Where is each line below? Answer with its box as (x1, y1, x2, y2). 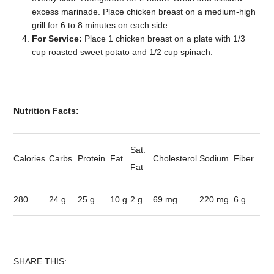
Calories (13, 153, 46, 163)
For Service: (32, 33, 83, 43)
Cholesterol (153, 153, 198, 163)
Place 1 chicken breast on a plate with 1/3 (82, 33, 246, 43)
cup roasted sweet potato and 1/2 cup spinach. (32, 46, 213, 57)
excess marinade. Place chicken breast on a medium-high (32, 6, 256, 17)
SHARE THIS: (13, 256, 67, 266)
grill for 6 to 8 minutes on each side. (32, 20, 171, 30)
